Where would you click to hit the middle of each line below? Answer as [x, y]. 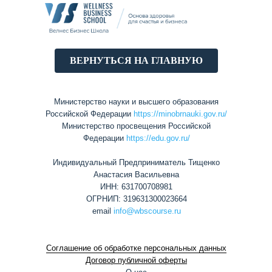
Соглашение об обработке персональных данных [136, 248]
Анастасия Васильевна [136, 174]
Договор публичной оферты [136, 260]
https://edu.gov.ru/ [158, 138]
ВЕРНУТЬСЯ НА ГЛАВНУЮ [136, 60]
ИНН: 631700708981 [136, 186]
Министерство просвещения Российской [136, 126]
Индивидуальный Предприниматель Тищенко [136, 162]
